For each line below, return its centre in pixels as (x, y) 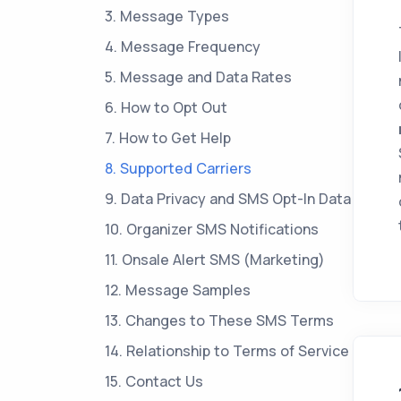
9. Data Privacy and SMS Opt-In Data (228, 199)
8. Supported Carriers (178, 168)
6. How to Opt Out (166, 107)
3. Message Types (167, 16)
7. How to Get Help (168, 138)
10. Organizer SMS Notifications (212, 229)
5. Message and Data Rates (198, 77)
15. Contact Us (154, 381)
